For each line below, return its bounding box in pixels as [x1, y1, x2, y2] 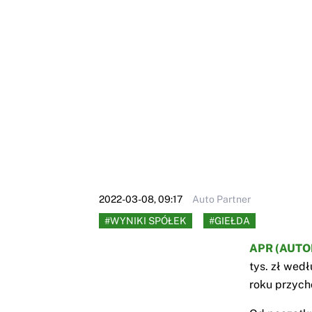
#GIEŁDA [209, 215, 250, 227]
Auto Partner [192, 194, 251, 205]
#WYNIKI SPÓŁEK [104, 215, 187, 227]
